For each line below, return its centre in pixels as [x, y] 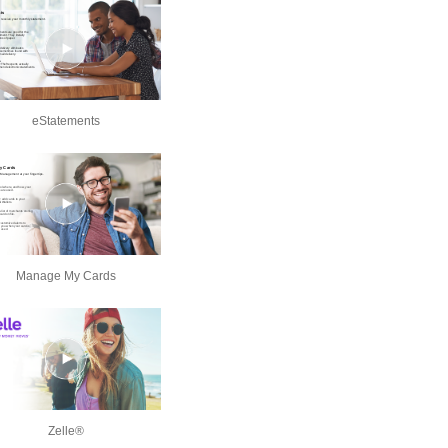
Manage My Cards [66, 276]
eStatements [66, 121]
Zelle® [66, 431]
